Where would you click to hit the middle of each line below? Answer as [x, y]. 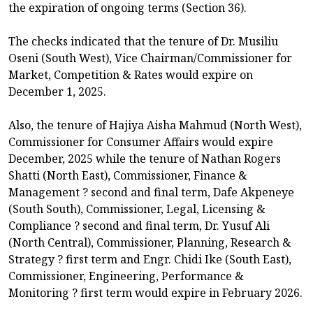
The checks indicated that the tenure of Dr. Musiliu [143, 42]
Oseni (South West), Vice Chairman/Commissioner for [150, 58]
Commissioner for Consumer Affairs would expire [141, 142]
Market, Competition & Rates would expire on [131, 75]
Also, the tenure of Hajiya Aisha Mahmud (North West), [155, 125]
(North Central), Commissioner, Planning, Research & [150, 243]
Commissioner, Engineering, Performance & [126, 276]
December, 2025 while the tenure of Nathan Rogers [145, 159]
